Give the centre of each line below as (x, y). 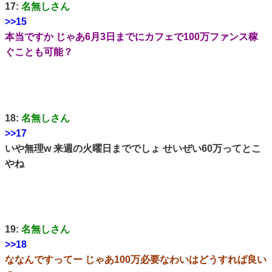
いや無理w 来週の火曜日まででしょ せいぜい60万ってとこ (133, 148)
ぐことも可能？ (44, 52)
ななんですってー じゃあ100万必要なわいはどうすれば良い (136, 260)
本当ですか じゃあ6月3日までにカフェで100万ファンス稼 (131, 36)
